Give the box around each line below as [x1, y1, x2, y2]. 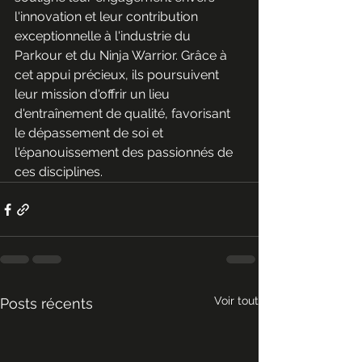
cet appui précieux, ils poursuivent [15, 67, 222, 83]
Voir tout [214, 294, 259, 308]
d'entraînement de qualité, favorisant [15, 106, 234, 122]
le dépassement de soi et [15, 125, 166, 141]
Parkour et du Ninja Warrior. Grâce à [15, 48, 230, 64]
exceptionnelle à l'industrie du [15, 28, 194, 44]
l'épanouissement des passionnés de [15, 145, 236, 161]
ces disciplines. [15, 164, 103, 180]
